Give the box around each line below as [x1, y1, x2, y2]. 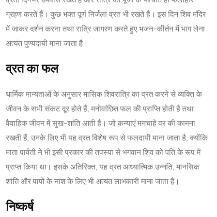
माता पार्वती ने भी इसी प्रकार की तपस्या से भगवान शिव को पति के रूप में [6, 147, 201, 157]
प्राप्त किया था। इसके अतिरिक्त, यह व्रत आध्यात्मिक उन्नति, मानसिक [6, 161, 200, 171]
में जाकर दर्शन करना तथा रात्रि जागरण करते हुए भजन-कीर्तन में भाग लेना [6, 23, 205, 33]
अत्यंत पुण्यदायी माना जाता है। [6, 38, 88, 48]
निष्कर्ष [6, 199, 33, 214]
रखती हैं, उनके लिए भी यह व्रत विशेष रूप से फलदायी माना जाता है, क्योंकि [6, 132, 208, 142]
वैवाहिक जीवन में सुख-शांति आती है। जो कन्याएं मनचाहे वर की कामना [6, 118, 195, 128]
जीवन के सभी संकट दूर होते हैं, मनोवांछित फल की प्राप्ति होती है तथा [6, 103, 194, 113]
